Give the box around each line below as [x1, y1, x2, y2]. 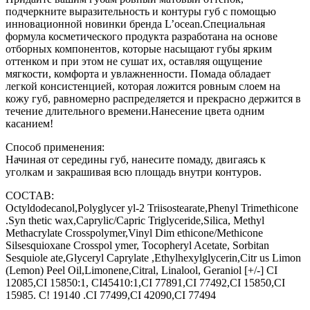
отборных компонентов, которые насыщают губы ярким [6, 43, 272, 55]
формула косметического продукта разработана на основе [6, 30, 277, 43]
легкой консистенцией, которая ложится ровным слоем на [6, 80, 280, 93]
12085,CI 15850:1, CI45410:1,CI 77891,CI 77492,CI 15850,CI [6, 277, 285, 289]
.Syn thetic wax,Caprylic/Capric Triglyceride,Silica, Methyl [6, 215, 264, 227]
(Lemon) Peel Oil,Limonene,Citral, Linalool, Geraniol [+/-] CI [6, 264, 277, 277]
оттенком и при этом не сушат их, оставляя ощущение [6, 55, 262, 68]
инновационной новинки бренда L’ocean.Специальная [6, 18, 265, 30]
